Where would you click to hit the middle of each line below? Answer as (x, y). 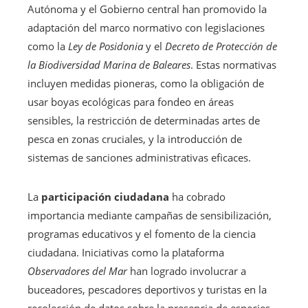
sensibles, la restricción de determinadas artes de (144, 120)
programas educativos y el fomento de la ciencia (142, 233)
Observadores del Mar (77, 271)
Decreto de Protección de (221, 46)
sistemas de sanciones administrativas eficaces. (139, 157)
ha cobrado (197, 196)
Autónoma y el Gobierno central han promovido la (147, 9)
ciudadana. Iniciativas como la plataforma (126, 252)
